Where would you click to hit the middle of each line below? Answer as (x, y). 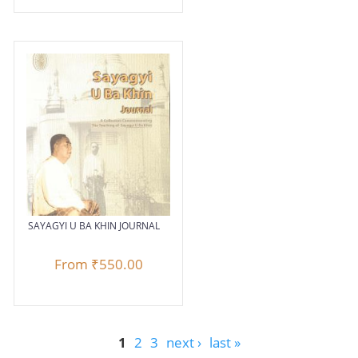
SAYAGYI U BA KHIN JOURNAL (94, 226)
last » (225, 342)
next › (183, 342)
